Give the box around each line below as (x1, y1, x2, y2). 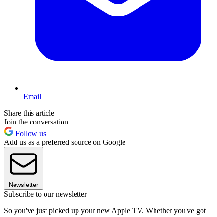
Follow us (14, 129, 46, 138)
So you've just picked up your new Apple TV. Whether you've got (4, 206, 206, 215)
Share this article (4, 109, 54, 118)
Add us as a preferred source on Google (4, 138, 125, 147)
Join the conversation (4, 118, 68, 126)
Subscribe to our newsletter (4, 190, 87, 199)
